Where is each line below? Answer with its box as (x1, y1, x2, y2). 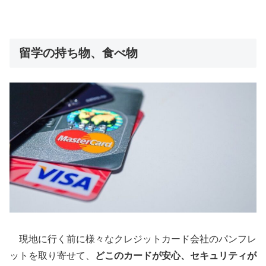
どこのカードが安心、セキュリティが (95, 251, 256, 261)
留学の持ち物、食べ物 (19, 46, 138, 60)
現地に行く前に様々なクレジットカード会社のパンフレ (9, 234, 256, 245)
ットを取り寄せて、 (9, 251, 95, 261)
